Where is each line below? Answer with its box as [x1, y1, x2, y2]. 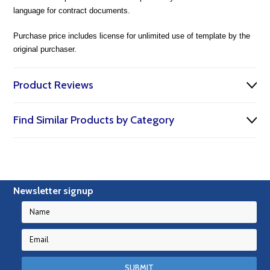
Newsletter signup [13, 185, 94, 196]
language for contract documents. [13, 6, 131, 15]
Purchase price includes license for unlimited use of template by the [13, 31, 251, 40]
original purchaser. [13, 45, 77, 54]
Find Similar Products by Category [13, 113, 175, 127]
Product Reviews [13, 78, 94, 92]
